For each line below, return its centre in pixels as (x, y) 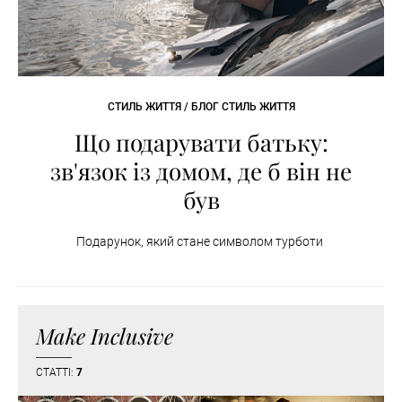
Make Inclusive (105, 336)
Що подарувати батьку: (201, 143)
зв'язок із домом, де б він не (201, 171)
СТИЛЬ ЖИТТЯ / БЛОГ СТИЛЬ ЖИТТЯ (201, 107)
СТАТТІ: (56, 373)
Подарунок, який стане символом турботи (201, 242)
